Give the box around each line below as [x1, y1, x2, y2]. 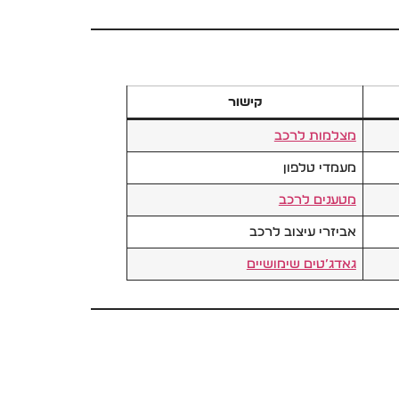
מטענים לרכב [278, 192, 356, 207]
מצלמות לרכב [273, 128, 356, 142]
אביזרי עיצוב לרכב [248, 224, 356, 239]
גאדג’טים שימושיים [246, 256, 356, 271]
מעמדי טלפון [282, 160, 356, 175]
